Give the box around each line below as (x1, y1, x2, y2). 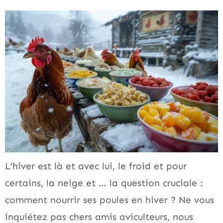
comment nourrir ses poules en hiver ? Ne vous (5, 194, 214, 206)
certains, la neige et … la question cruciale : (5, 177, 203, 189)
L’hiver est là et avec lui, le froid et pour (5, 160, 187, 172)
